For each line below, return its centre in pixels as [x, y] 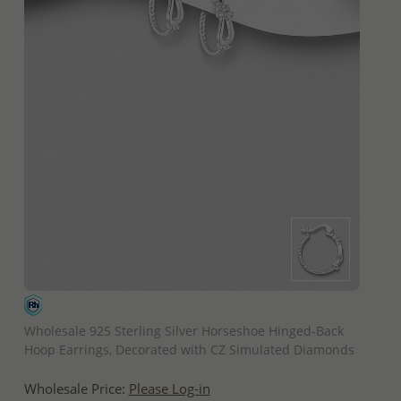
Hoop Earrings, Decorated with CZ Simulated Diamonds [189, 349]
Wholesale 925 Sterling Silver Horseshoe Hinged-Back [183, 330]
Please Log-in [169, 388]
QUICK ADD [192, 306]
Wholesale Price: [76, 388]
